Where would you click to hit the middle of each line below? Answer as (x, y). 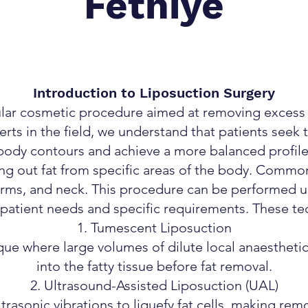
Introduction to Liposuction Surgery (154, 93)
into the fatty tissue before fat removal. (154, 266)
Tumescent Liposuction (161, 228)
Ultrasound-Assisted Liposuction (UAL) (161, 285)
